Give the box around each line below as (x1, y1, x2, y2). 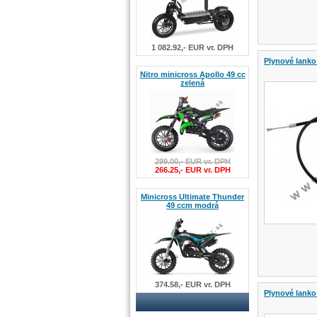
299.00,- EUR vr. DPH (154, 157, 231, 166)
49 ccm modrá (166, 201, 219, 209)
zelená (180, 79, 204, 87)
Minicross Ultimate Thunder (141, 192, 244, 201)
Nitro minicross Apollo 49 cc (139, 70, 246, 79)
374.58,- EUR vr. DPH (154, 280, 231, 289)
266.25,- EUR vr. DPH (154, 166, 231, 174)
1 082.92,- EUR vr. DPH (151, 43, 234, 52)
